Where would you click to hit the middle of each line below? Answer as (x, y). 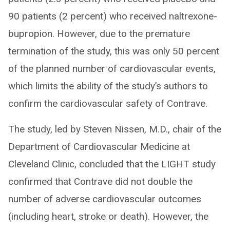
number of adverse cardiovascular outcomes (105, 199)
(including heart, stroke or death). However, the (108, 216)
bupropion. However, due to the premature (99, 33)
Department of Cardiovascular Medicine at (99, 146)
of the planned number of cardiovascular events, (112, 68)
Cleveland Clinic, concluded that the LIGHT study (112, 164)
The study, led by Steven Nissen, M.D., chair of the (115, 129)
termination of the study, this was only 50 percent (114, 51)
